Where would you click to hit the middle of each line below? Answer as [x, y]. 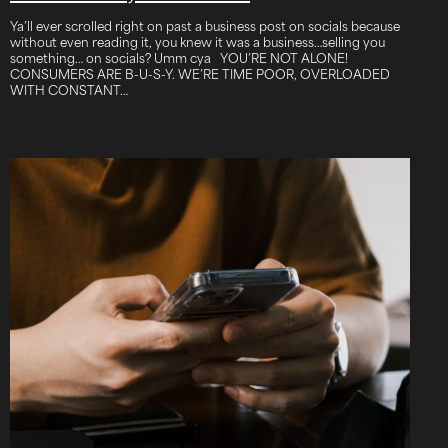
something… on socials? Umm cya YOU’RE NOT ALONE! [179, 56]
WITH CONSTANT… [69, 88]
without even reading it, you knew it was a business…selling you [197, 40]
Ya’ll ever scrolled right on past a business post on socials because [205, 24]
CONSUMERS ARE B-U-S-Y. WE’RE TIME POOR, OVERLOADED [200, 72]
